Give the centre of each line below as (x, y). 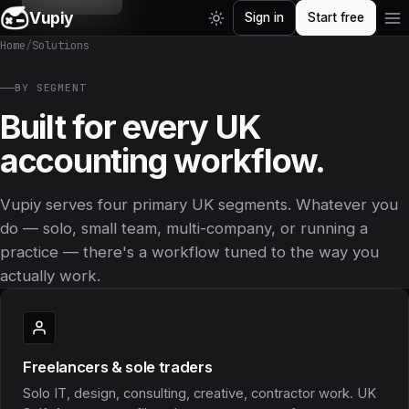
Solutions (61, 45)
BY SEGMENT (51, 88)
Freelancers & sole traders (118, 367)
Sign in (264, 17)
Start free (336, 17)
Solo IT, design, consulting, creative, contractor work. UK (199, 393)
